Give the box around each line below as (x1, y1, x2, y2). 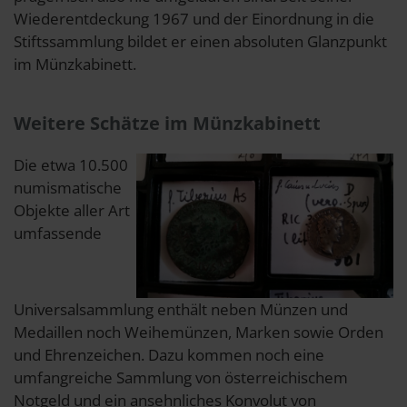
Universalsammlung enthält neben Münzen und (14, 298, 348, 320)
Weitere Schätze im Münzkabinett (14, 110, 321, 135)
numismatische (14, 176, 122, 198)
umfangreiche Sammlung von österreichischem (14, 366, 348, 388)
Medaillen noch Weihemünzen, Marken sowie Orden (14, 321, 383, 342)
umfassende (14, 222, 102, 243)
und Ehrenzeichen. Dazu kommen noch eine (14, 343, 324, 365)
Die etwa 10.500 (14, 154, 128, 175)
